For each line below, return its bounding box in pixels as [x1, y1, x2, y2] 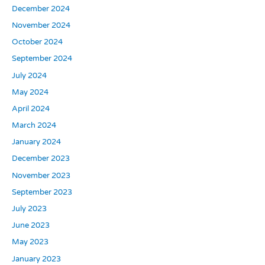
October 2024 [11, 37, 63, 47]
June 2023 [11, 221, 50, 231]
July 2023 [11, 204, 47, 214]
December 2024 [11, 4, 70, 14]
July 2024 [11, 70, 47, 80]
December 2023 [11, 154, 70, 164]
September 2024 [11, 54, 72, 64]
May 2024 [11, 87, 49, 97]
